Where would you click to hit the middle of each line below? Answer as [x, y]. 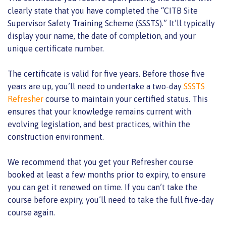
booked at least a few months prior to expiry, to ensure [107, 174]
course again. [32, 212]
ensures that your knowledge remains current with [99, 111]
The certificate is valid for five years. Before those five [106, 73]
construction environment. [56, 136]
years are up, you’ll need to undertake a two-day [96, 86]
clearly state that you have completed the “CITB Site [103, 10]
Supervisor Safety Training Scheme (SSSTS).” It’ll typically [111, 23]
